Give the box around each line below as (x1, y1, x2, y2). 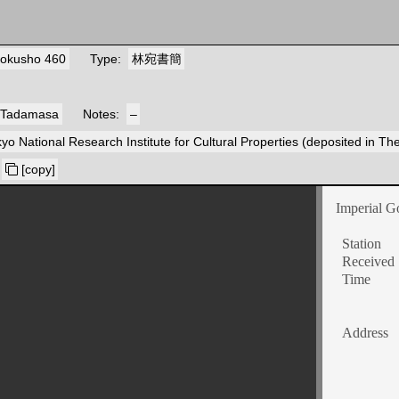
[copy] (17, 162, 55, 176)
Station (342, 236, 382, 251)
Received (342, 254, 395, 269)
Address (342, 325, 389, 340)
